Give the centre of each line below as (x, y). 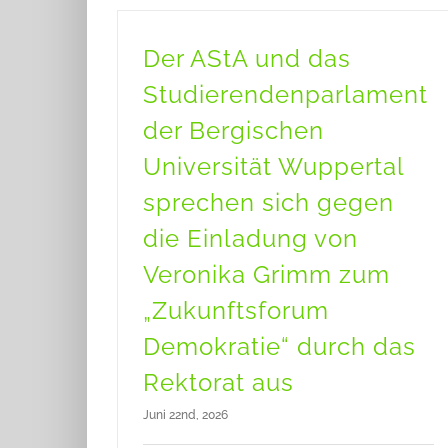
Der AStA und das (247, 58)
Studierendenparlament (285, 94)
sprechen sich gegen (268, 202)
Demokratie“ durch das (279, 346)
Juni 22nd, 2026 (185, 415)
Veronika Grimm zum (266, 274)
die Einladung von (250, 238)
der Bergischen (233, 130)
